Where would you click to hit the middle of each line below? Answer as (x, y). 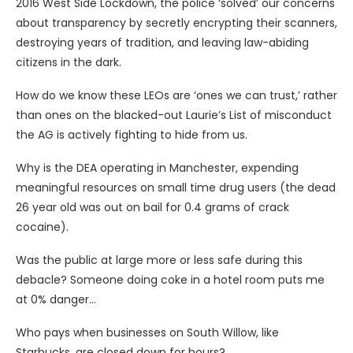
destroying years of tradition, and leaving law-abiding (162, 43)
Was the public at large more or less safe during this (159, 260)
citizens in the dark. (69, 63)
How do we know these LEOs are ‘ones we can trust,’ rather (176, 96)
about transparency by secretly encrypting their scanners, (176, 23)
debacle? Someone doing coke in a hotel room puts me (170, 280)
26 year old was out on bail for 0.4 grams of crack (152, 208)
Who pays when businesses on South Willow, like (147, 333)
